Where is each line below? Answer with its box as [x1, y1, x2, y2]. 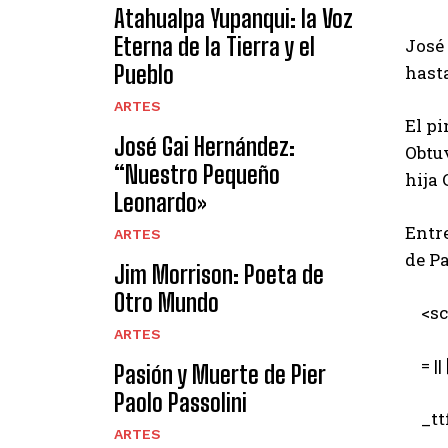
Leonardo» [114, 187, 207, 217]
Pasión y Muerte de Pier [114, 359, 326, 389]
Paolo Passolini [114, 387, 247, 417]
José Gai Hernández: [114, 131, 295, 161]
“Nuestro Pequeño [114, 159, 280, 189]
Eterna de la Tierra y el [114, 31, 315, 61]
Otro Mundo [114, 287, 219, 317]
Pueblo [114, 59, 174, 89]
